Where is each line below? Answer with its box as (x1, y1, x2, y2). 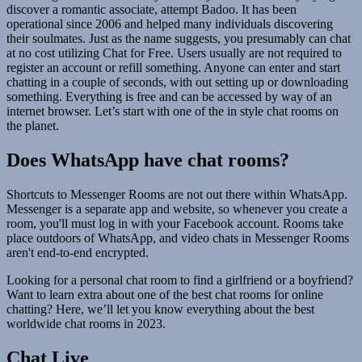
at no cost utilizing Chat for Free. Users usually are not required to (6, 45, 342, 60)
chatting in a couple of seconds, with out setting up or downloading (6, 74, 348, 89)
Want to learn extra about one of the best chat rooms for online (6, 287, 323, 301)
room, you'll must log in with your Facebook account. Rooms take (6, 216, 343, 230)
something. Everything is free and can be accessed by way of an (6, 89, 332, 103)
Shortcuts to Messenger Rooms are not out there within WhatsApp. (6, 187, 347, 201)
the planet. (6, 118, 59, 133)
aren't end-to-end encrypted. (6, 245, 149, 259)
